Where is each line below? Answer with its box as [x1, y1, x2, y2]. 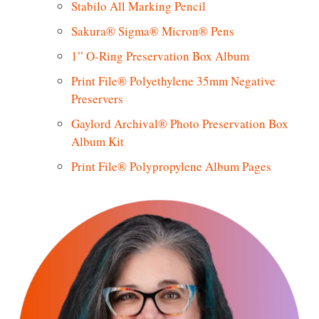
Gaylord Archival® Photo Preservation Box [71, 115, 288, 132]
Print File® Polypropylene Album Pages [71, 157, 271, 174]
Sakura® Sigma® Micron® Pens [71, 22, 234, 39]
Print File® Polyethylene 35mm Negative [71, 72, 276, 89]
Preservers [71, 90, 123, 107]
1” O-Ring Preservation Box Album [71, 47, 249, 64]
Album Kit [71, 132, 124, 150]
